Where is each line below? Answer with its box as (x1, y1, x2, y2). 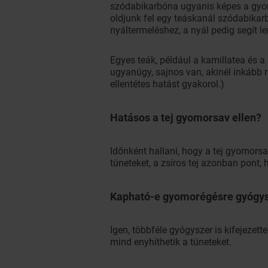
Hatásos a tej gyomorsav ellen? (110, 111, 261, 124)
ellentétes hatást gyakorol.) (110, 78, 224, 90)
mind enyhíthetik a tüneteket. (110, 236, 232, 248)
